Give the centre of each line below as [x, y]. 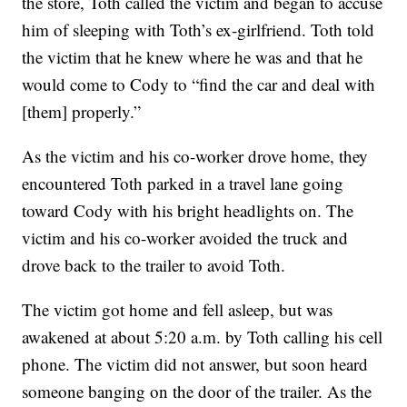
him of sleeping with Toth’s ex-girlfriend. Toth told [199, 29]
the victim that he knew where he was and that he [193, 56]
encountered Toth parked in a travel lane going [183, 183]
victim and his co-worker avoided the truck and [185, 237]
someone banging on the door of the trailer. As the [197, 391]
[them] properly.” [82, 111]
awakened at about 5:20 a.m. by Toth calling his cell [203, 336]
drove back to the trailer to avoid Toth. [154, 264]
